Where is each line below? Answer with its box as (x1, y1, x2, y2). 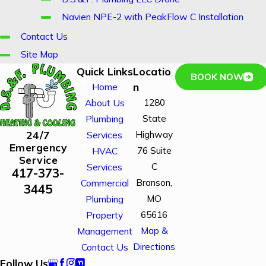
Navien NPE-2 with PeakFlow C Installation (61, 10, 243, 23)
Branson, (136, 176, 172, 188)
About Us (84, 96, 125, 109)
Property (86, 208, 123, 221)
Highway (135, 128, 173, 140)
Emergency (9, 140, 68, 154)
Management (77, 224, 132, 237)
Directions (133, 240, 175, 252)
